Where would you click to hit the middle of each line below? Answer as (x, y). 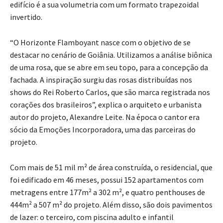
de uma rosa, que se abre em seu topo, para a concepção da (109, 67)
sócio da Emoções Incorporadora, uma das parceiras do (103, 130)
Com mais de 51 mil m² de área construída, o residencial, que (111, 167)
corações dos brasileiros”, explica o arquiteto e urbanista (106, 105)
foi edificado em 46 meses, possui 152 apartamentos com (107, 180)
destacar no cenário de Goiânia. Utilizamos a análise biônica (111, 55)
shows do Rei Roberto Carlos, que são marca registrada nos (110, 92)
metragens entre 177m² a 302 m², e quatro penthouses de (108, 192)
